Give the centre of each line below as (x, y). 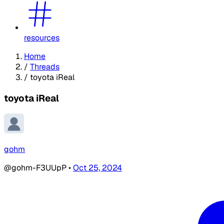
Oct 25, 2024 (97, 168)
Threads (45, 66)
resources (42, 37)
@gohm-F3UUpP (36, 168)
